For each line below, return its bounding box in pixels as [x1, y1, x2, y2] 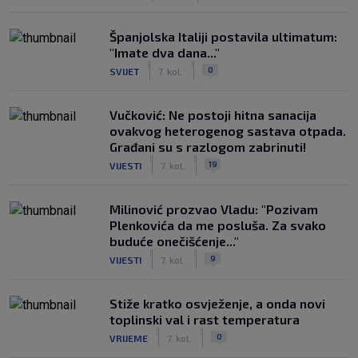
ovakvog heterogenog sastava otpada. [109, 123, 346, 138]
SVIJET [109, 65, 139, 77]
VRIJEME [109, 332, 148, 344]
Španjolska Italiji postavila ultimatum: [109, 29, 337, 44]
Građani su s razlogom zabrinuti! [109, 139, 306, 154]
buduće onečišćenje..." [109, 233, 239, 249]
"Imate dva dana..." [109, 45, 220, 60]
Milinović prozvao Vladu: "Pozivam [109, 201, 318, 217]
